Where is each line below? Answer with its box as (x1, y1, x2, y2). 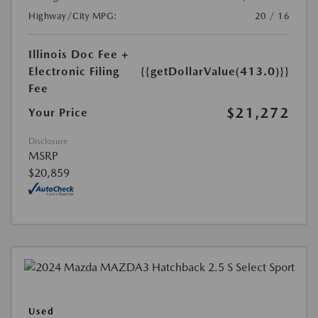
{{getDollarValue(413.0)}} (141, 64, 290, 78)
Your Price (28, 105, 88, 119)
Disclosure (28, 136, 67, 146)
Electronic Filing (28, 64, 119, 78)
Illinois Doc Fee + (28, 47, 129, 61)
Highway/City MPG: (28, 10, 118, 21)
